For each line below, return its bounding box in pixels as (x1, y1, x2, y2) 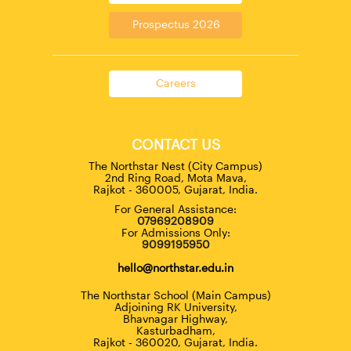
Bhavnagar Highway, (123, 312, 228, 326)
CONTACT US (131, 136, 220, 154)
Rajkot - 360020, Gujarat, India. (93, 335, 258, 349)
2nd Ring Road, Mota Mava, (104, 171, 247, 185)
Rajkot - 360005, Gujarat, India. (93, 183, 258, 197)
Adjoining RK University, (114, 300, 237, 314)
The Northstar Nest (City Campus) (89, 159, 262, 173)
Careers (155, 76, 196, 90)
